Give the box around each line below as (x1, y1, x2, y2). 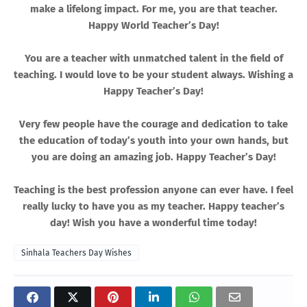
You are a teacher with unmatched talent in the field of (24, 51, 283, 64)
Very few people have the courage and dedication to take (19, 117, 288, 130)
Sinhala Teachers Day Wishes (21, 247, 132, 258)
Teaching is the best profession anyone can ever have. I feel (14, 183, 293, 196)
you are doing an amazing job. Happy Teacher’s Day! (31, 150, 276, 163)
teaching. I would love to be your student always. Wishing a (14, 68, 293, 81)
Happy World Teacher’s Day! (88, 19, 219, 32)
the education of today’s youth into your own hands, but (19, 134, 288, 147)
